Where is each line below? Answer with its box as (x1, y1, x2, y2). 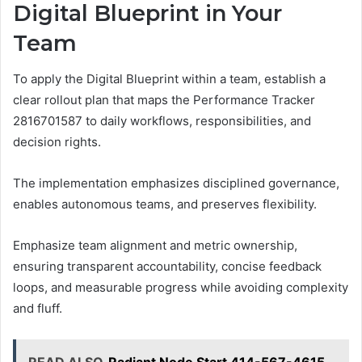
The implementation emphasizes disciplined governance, (13, 175, 339, 192)
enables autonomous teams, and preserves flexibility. (13, 196, 317, 213)
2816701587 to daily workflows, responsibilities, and (13, 113, 311, 129)
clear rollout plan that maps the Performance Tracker (13, 92, 315, 108)
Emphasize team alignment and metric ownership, (13, 238, 297, 254)
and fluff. (13, 301, 62, 317)
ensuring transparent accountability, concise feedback (13, 259, 322, 275)
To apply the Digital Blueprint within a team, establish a (13, 71, 326, 87)
